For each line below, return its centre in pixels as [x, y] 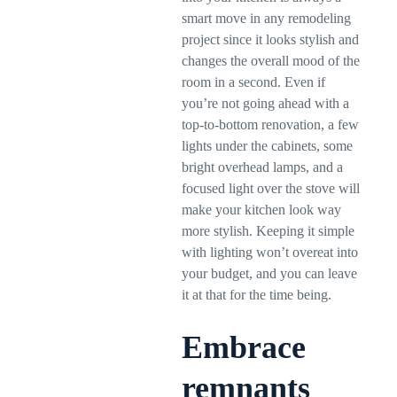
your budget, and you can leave [270, 273]
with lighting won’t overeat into [270, 252]
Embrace [244, 347]
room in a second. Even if [254, 82]
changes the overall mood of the [271, 61]
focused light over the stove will [271, 188]
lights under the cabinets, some [268, 146]
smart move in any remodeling [267, 18]
